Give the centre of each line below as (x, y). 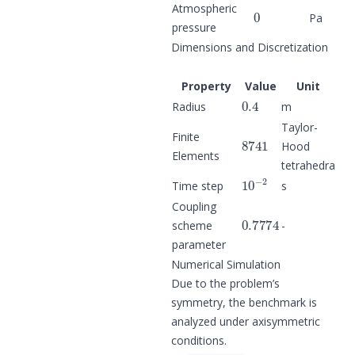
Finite (186, 136)
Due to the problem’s (225, 283)
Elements (196, 155)
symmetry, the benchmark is (244, 302)
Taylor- (300, 127)
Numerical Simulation (226, 264)
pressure (194, 27)
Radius (189, 106)
